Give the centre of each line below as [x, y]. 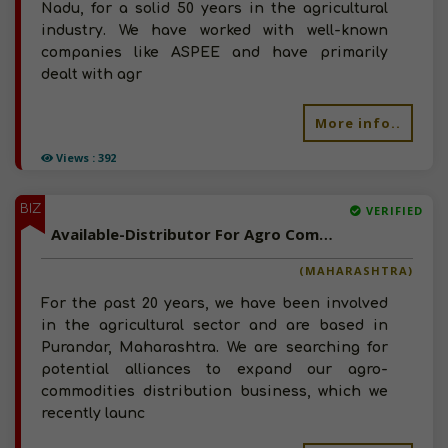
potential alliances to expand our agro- [214, 369]
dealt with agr [91, 74]
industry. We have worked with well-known [214, 30]
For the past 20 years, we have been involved [214, 303]
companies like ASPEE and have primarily [214, 52]
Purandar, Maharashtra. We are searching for [214, 347]
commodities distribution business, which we [214, 391]
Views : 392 [84, 157]
